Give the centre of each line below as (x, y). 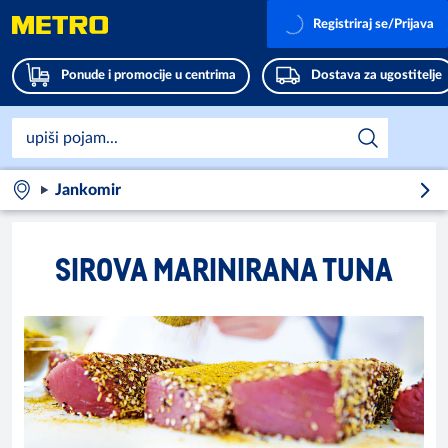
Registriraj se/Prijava (373, 24)
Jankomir (87, 190)
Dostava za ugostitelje (376, 75)
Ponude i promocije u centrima (148, 75)
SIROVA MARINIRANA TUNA (224, 268)
